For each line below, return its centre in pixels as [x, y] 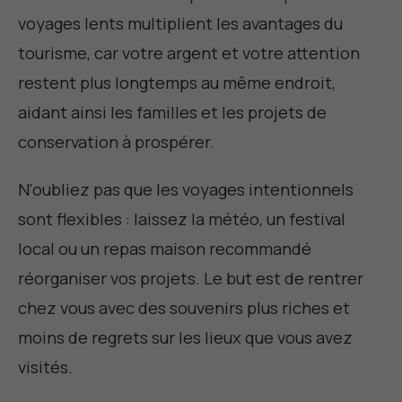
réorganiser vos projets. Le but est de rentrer [191, 278]
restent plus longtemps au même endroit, [177, 82]
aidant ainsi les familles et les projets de [172, 112]
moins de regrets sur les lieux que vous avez [185, 337]
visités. [45, 367]
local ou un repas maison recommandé [165, 248]
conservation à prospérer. [116, 141]
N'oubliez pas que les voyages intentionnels [186, 189]
